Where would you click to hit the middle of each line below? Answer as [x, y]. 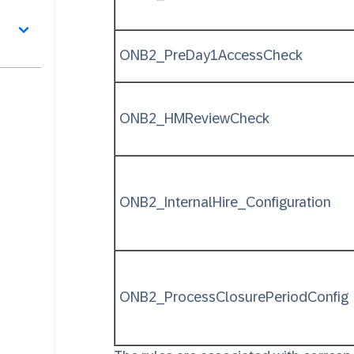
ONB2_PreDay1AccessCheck [211, 55]
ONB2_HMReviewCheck [196, 119]
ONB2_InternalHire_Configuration [225, 202]
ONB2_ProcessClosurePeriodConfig [235, 297]
